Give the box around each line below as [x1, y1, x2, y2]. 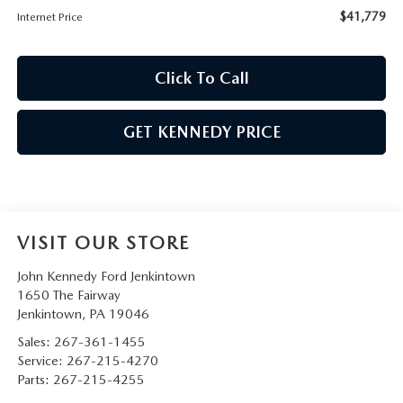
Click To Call [154, 68, 249, 88]
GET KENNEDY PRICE [122, 122, 281, 142]
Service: [16, 353, 67, 370]
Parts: [16, 372, 53, 389]
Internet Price [16, 10, 83, 24]
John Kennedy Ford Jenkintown [16, 268, 195, 285]
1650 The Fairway [16, 287, 121, 304]
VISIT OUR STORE [16, 232, 190, 255]
